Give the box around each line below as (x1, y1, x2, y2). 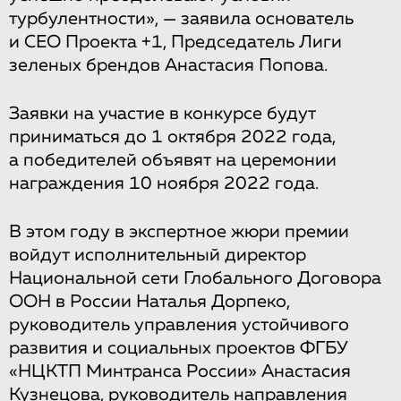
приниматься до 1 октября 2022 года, (9, 127, 336, 146)
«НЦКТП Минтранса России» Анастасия (9, 362, 351, 380)
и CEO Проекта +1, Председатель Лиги (9, 32, 342, 51)
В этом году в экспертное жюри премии (9, 222, 349, 241)
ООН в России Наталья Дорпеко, (9, 292, 290, 311)
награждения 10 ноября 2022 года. (9, 174, 319, 192)
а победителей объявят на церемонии (9, 150, 337, 169)
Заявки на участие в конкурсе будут (9, 104, 316, 123)
